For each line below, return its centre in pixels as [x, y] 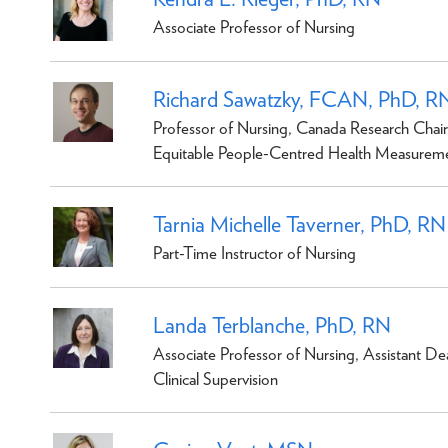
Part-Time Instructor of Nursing [254, 252]
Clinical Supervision [215, 378]
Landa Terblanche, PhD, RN [272, 324]
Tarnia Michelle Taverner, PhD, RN [299, 223]
